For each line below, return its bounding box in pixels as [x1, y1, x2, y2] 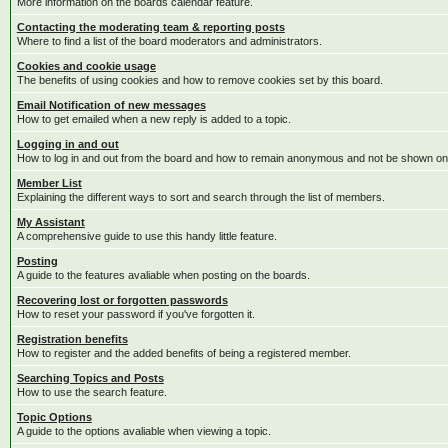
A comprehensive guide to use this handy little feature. [16, 230, 277, 242]
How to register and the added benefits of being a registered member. [16, 347, 351, 359]
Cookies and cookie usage [16, 60, 156, 72]
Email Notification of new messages [16, 99, 206, 111]
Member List [16, 177, 82, 189]
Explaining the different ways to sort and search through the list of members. [16, 191, 385, 203]
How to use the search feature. [16, 386, 167, 398]
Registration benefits [16, 333, 128, 345]
